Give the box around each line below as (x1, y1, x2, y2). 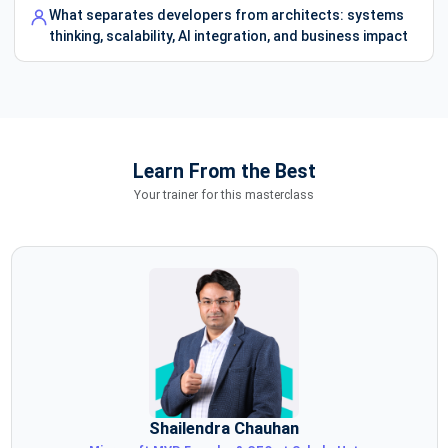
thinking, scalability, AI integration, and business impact (49, 27, 408, 44)
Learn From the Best (132, 159, 316, 183)
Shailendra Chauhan (149, 418, 299, 439)
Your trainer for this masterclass (134, 188, 314, 203)
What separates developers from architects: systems (49, 6, 404, 23)
